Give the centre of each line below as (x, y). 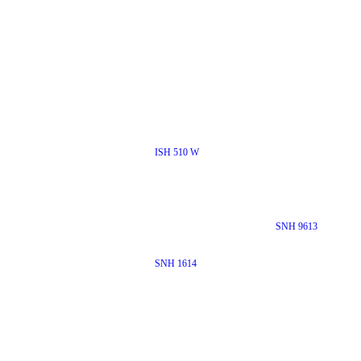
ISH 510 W (176, 153)
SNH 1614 (175, 264)
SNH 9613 (296, 227)
